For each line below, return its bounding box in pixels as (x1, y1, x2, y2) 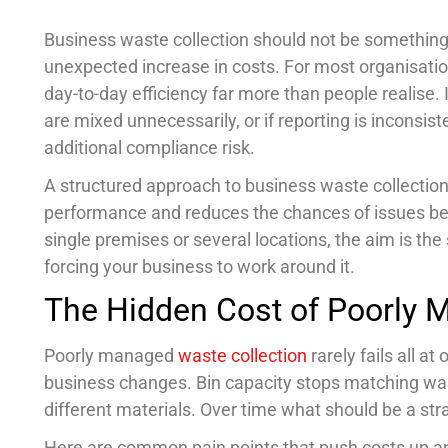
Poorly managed (44, 344, 178, 366)
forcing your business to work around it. (44, 255, 355, 277)
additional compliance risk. (44, 136, 255, 158)
